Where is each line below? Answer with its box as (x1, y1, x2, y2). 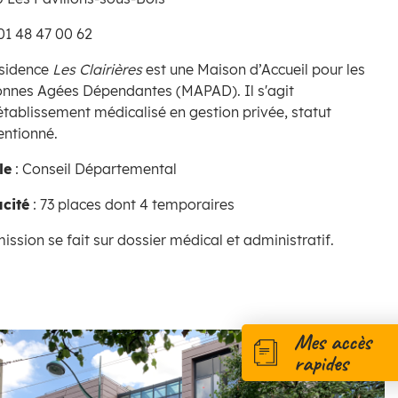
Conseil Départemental (22, 159, 177, 178)
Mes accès (293, 327, 371, 356)
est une (146, 60, 194, 78)
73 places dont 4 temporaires (40, 195, 235, 213)
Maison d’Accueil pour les (197, 60, 365, 78)
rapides (293, 348, 348, 378)
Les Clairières (52, 60, 146, 78)
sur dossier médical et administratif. (93, 230, 334, 249)
